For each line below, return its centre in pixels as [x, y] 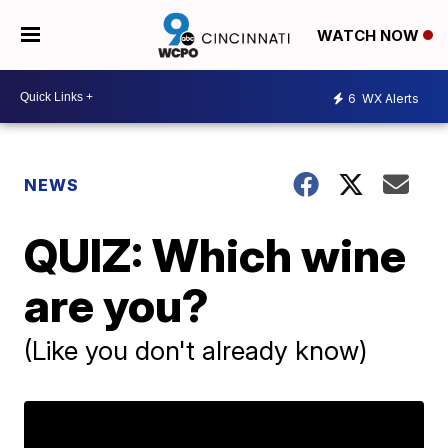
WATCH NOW [369, 36]
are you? [117, 305]
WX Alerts [389, 98]
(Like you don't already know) [196, 350]
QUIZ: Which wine [215, 255]
